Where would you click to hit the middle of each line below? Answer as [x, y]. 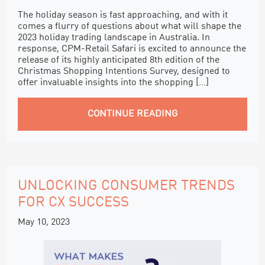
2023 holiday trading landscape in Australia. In [114, 38]
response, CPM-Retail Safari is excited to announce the [132, 49]
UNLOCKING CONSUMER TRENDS [126, 186]
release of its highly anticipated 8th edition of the [119, 60]
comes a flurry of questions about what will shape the [130, 26]
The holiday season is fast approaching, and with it [123, 15]
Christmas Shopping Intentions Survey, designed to [124, 71]
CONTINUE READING [132, 114]
